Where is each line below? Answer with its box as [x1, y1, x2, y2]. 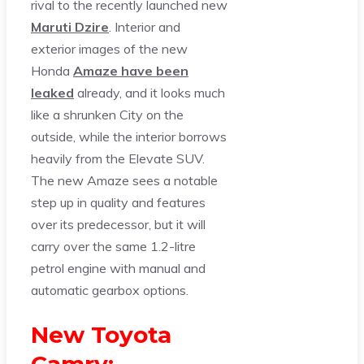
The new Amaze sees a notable [31, 171, 218, 188]
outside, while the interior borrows [31, 128, 227, 145]
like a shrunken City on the [31, 106, 184, 123]
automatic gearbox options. [31, 281, 192, 298]
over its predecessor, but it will [31, 215, 206, 232]
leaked [31, 84, 74, 101]
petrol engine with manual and [31, 259, 206, 276]
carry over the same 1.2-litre [31, 237, 196, 254]
